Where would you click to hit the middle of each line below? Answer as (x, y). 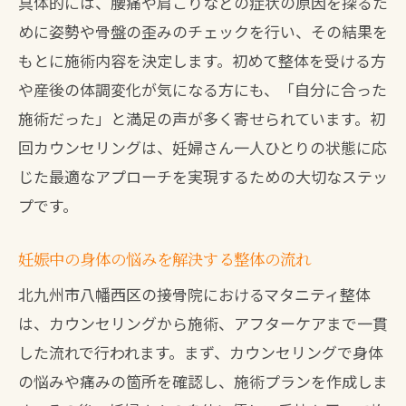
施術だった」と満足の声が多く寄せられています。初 (202, 118)
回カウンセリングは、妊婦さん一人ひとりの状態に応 (203, 147)
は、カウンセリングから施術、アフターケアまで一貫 (203, 323)
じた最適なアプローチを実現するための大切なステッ (203, 176)
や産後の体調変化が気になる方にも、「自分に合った (203, 89)
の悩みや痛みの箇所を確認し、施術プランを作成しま (203, 381)
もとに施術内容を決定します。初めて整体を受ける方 (202, 60)
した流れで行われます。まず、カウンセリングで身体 (201, 352)
